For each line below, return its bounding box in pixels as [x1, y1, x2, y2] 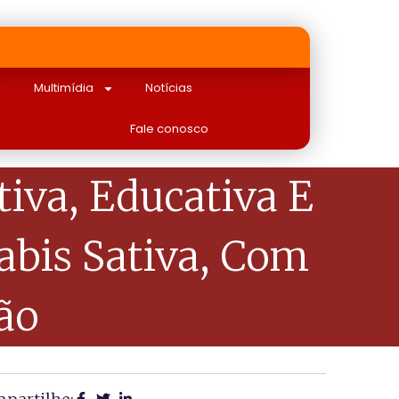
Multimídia [34, 79, 94, 96]
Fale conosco [129, 120, 208, 137]
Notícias [145, 79, 193, 96]
